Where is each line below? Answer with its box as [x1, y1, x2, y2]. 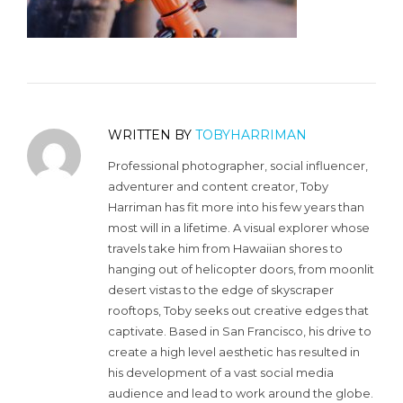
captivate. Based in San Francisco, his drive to [108, 323, 372, 338]
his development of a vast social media [108, 364, 334, 380]
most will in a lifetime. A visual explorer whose [108, 219, 370, 235]
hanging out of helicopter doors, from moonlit [108, 261, 374, 276]
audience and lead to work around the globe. [108, 385, 373, 400]
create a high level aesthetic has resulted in [108, 344, 360, 359]
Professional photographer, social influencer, [108, 157, 368, 173]
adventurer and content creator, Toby [108, 178, 328, 193]
